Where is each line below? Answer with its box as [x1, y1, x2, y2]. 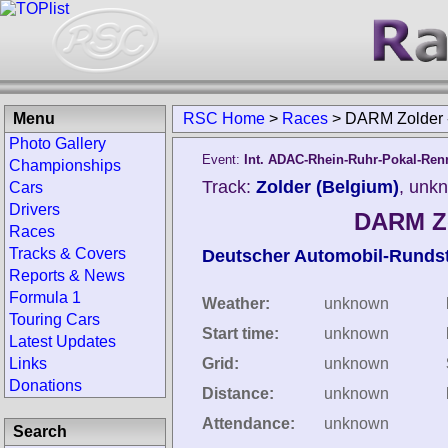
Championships [9, 157, 121, 174]
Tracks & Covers [9, 245, 126, 262]
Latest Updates [9, 333, 116, 350]
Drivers [9, 201, 60, 218]
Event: [202, 152, 244, 167]
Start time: [202, 325, 279, 342]
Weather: [202, 295, 270, 312]
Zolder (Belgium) [256, 177, 399, 197]
